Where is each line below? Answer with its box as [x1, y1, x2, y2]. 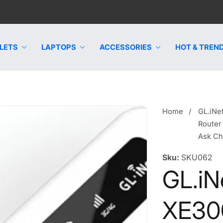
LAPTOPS [41, 43, 78, 52]
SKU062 [181, 152, 213, 162]
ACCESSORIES [99, 43, 153, 52]
